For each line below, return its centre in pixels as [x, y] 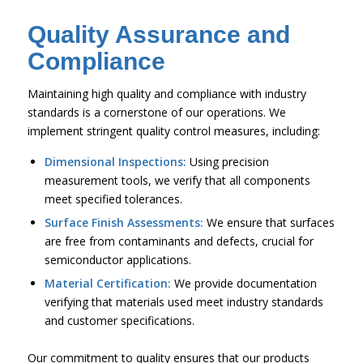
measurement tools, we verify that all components [177, 181]
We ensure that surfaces [269, 223]
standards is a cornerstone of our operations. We [156, 113]
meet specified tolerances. [113, 199]
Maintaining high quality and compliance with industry [167, 94]
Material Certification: [107, 284]
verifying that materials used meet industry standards [184, 302]
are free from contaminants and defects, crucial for [179, 241]
